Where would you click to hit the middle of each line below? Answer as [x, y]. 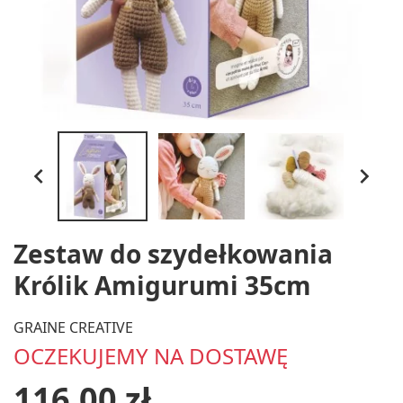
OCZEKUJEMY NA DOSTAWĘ [151, 355]
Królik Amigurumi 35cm [162, 285]
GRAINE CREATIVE [73, 327]
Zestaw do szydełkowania [173, 254]
